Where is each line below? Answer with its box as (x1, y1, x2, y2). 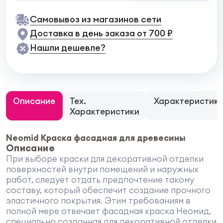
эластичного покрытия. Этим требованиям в (5, 195, 191, 206)
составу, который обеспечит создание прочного (5, 184, 211, 195)
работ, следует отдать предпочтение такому (5, 174, 194, 185)
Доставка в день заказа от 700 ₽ (29, 27, 173, 39)
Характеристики (69, 106, 139, 116)
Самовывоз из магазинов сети (29, 13, 161, 25)
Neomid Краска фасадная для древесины (5, 132, 186, 143)
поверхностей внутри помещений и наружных (5, 163, 199, 174)
